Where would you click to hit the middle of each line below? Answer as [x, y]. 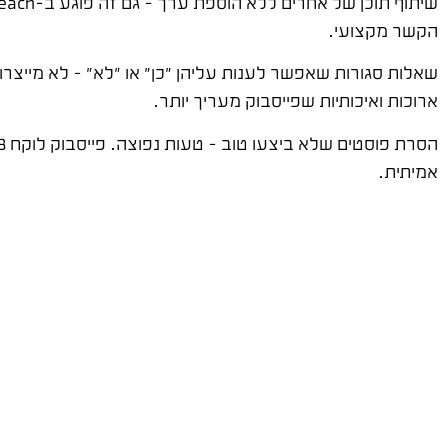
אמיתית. [408, 170]
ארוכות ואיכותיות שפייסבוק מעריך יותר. [295, 100]
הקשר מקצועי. [383, 29]
